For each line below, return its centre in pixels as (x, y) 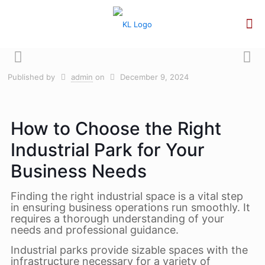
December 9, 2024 (154, 77)
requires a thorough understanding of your (117, 219)
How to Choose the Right (116, 128)
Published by (32, 77)
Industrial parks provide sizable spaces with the (129, 250)
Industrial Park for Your (107, 150)
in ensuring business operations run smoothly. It (130, 207)
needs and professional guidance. (94, 230)
